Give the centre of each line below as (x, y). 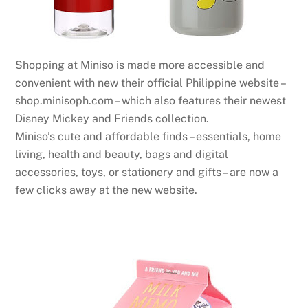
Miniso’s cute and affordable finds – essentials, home (148, 136)
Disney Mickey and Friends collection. (112, 118)
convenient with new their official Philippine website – (150, 82)
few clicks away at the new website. (107, 190)
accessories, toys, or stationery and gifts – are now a (147, 172)
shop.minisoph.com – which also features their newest (151, 100)
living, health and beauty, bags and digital (122, 154)
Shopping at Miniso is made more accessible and (140, 65)
